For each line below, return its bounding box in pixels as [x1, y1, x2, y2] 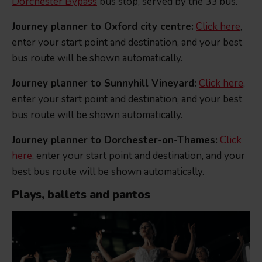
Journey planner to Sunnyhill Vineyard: [12, 77, 196, 91]
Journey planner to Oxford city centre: [12, 20, 194, 34]
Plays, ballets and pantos [12, 187, 150, 203]
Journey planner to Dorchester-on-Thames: [12, 133, 218, 147]
